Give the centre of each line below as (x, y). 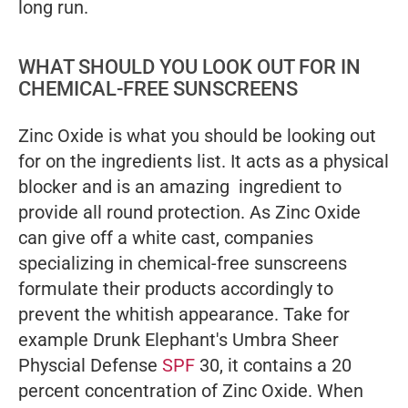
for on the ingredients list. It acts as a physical (204, 162)
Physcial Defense (90, 366)
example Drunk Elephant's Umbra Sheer (178, 340)
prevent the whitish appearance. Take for (184, 315)
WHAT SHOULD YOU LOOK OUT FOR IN (189, 67)
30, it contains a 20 (273, 366)
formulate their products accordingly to (176, 289)
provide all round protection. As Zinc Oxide (189, 213)
